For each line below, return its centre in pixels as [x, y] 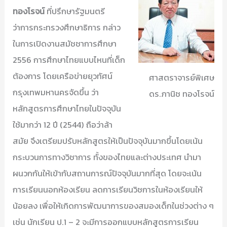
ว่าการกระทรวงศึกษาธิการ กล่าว [67, 27]
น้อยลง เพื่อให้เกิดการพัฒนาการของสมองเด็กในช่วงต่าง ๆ [113, 205]
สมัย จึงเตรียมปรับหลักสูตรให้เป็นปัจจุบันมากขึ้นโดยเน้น [108, 141]
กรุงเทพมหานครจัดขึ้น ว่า [56, 92]
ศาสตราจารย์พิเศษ [181, 78]
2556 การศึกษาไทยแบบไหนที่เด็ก [69, 60]
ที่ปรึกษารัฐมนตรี [75, 11]
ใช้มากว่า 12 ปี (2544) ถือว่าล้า [63, 124]
